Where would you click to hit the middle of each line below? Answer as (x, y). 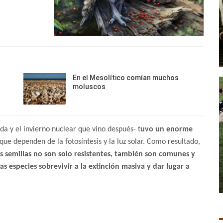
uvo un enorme (167, 130)
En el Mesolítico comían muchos (126, 77)
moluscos (89, 86)
